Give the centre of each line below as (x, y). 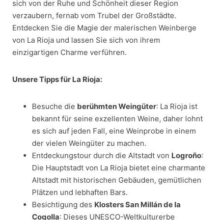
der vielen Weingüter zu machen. (89, 143)
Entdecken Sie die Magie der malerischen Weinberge (104, 28)
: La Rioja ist (177, 107)
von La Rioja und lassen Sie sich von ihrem (86, 40)
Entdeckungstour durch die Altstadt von (102, 156)
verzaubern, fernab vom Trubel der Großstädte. (94, 16)
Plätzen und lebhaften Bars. (80, 192)
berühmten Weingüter (117, 107)
